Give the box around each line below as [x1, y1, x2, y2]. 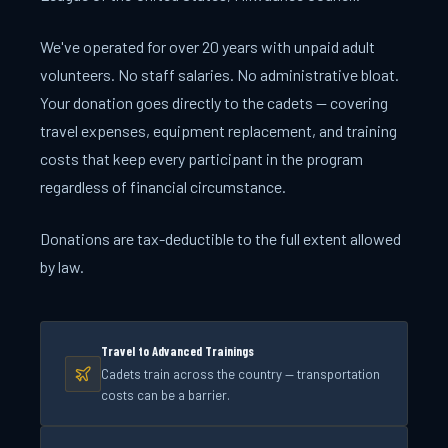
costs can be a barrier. [101, 387, 230, 404]
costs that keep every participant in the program [40, 148, 363, 168]
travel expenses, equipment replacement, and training [40, 120, 397, 140]
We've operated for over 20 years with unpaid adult [40, 36, 375, 56]
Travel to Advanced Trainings [101, 343, 254, 360]
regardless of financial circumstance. [40, 176, 286, 196]
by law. [40, 256, 84, 276]
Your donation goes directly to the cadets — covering [40, 92, 388, 112]
